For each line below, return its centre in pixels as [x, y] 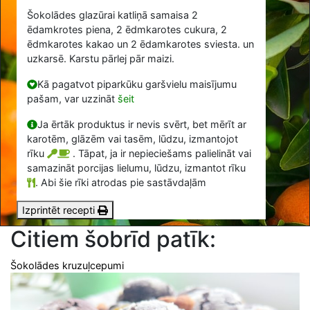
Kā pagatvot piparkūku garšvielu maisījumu [137, 84]
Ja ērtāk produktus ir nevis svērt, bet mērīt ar [142, 125]
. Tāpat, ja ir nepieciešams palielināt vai [162, 154]
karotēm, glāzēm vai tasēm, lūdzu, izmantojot [133, 139]
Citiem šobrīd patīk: [113, 239]
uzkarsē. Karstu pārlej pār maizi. [101, 59]
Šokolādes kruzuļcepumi [67, 265]
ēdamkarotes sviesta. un [196, 44]
